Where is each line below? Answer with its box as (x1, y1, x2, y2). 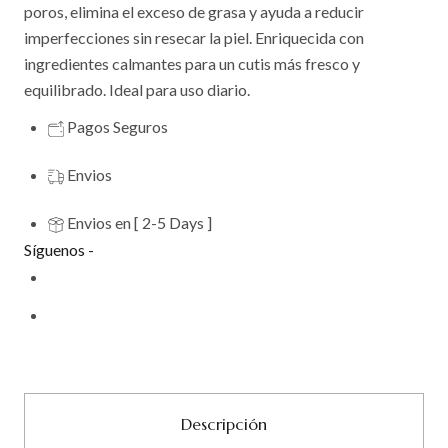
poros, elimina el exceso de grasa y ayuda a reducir (24, 2, 364, 21)
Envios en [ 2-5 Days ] (67, 213, 212, 232)
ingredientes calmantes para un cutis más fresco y (24, 54, 360, 73)
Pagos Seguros (67, 117, 168, 136)
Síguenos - (24, 240, 94, 259)
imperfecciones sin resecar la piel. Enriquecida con (24, 28, 364, 47)
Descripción (181, 414, 267, 434)
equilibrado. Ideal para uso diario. (24, 80, 250, 99)
